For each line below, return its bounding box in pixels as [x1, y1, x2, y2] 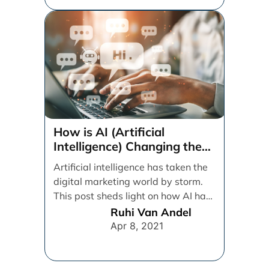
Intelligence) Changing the [53, 138, 202, 154]
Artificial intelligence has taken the [53, 160, 208, 173]
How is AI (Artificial [53, 124, 165, 139]
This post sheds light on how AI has [53, 189, 211, 202]
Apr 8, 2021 [110, 220, 163, 232]
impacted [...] [53, 204, 112, 216]
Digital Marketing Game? [53, 153, 194, 168]
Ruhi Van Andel [110, 205, 192, 220]
